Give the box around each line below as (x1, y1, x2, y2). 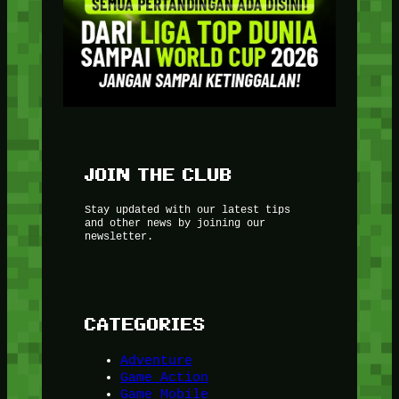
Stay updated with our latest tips (84, 202, 290, 216)
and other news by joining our (84, 216, 265, 230)
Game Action (119, 370, 208, 386)
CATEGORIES (84, 313, 206, 334)
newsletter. (84, 229, 153, 243)
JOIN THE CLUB (84, 163, 232, 184)
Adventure (119, 353, 192, 369)
